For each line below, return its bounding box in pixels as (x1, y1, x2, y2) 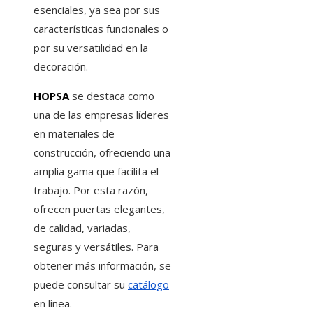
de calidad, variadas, (34, 220, 131, 235)
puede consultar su (34, 277, 128, 291)
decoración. (34, 59, 88, 73)
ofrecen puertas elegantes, (34, 201, 165, 216)
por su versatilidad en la (34, 40, 148, 54)
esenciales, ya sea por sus (34, 2, 160, 17)
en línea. (34, 296, 72, 310)
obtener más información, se (34, 258, 171, 272)
